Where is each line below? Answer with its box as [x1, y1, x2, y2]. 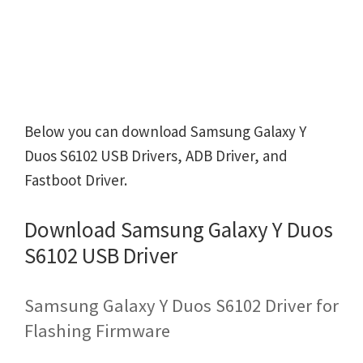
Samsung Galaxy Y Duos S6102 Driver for [24, 294, 339, 318]
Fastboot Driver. [24, 170, 127, 190]
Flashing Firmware [24, 319, 170, 343]
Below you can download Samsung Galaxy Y [24, 122, 306, 141]
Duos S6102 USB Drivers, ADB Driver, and [24, 146, 288, 165]
